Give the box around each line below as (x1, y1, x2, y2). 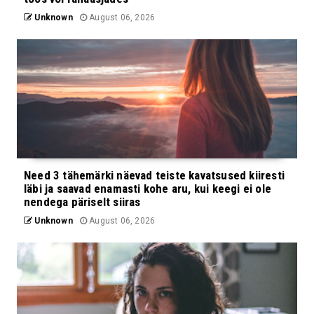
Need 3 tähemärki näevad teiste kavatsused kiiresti (24, 168, 285, 182)
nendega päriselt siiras (24, 194, 141, 209)
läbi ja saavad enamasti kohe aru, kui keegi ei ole (24, 181, 272, 196)
